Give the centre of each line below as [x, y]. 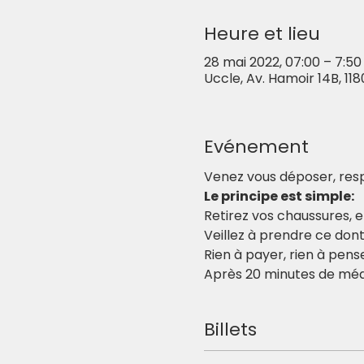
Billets [230, 329]
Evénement [256, 147]
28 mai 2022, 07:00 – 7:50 [282, 62]
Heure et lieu [262, 34]
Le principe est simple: [279, 196]
